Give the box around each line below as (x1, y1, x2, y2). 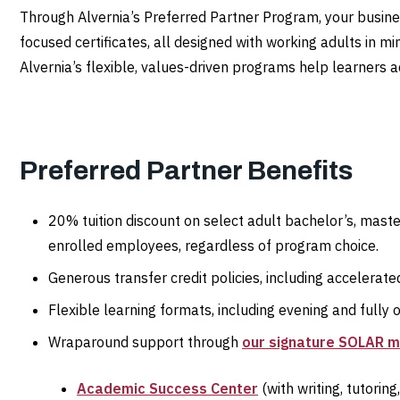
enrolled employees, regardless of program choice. (48, 237, 379, 255)
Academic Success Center (77, 379, 258, 398)
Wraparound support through (48, 333, 242, 352)
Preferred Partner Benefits (20, 156, 353, 186)
